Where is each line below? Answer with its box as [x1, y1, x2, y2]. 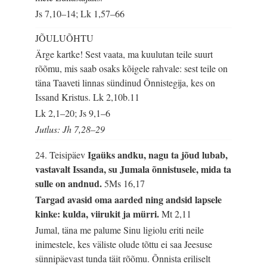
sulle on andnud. [35, 176, 105, 190]
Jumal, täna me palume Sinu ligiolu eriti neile [35, 223, 204, 237]
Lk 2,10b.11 [93, 91, 140, 104]
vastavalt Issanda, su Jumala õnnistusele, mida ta [35, 162, 232, 176]
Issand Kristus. [35, 91, 94, 104]
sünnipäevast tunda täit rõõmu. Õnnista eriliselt [35, 252, 211, 265]
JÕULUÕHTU [35, 31, 94, 44]
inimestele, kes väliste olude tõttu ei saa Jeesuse [35, 238, 213, 251]
